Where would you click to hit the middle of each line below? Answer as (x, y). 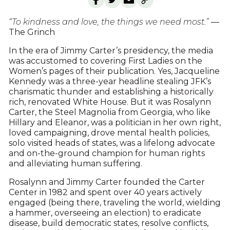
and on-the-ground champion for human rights (107, 154)
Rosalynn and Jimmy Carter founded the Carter (107, 182)
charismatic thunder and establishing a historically (111, 92)
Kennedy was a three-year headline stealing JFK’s (110, 82)
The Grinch (32, 32)
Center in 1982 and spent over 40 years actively (105, 193)
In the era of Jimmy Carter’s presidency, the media (111, 51)
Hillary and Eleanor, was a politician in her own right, (114, 123)
